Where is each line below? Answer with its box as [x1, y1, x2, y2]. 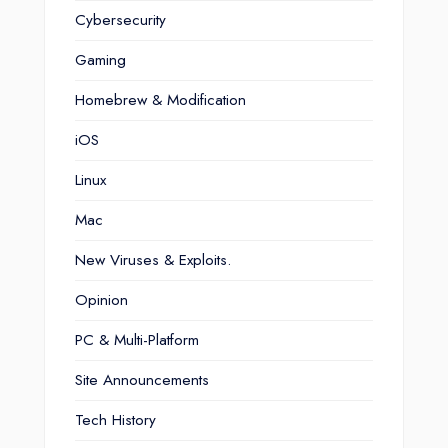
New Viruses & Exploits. [75, 249, 231, 271]
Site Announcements [75, 369, 209, 391]
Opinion [75, 289, 128, 311]
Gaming [75, 49, 126, 71]
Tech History [75, 409, 156, 431]
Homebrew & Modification [75, 89, 246, 111]
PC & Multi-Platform [75, 329, 199, 351]
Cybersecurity [75, 9, 166, 31]
